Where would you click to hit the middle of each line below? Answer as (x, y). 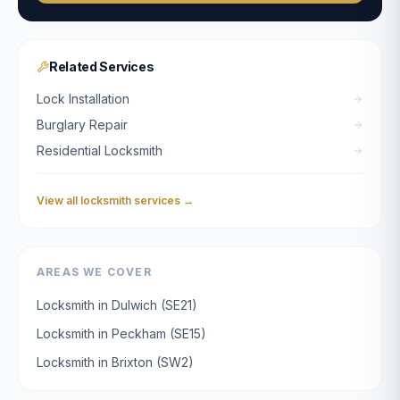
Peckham (139, 333)
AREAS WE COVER (94, 272)
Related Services (102, 67)
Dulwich (134, 305)
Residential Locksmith (100, 150)
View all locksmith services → (115, 200)
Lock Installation (83, 99)
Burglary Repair (82, 125)
